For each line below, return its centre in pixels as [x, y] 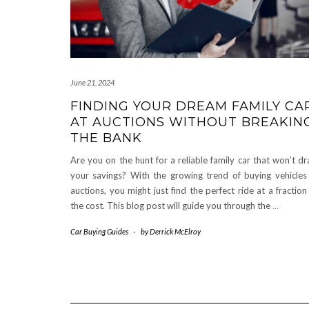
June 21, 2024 [92, 83]
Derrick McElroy [175, 232]
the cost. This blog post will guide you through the [171, 206]
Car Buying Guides [99, 232]
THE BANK [106, 138]
